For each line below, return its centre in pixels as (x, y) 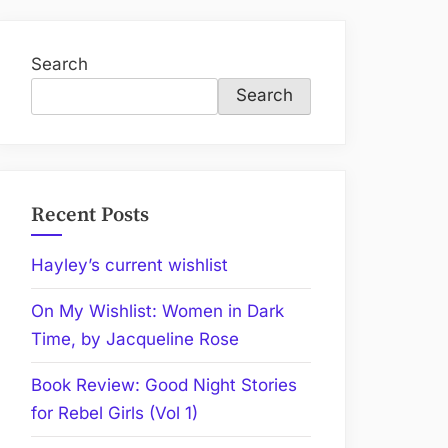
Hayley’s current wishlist (129, 265)
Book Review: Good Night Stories (164, 385)
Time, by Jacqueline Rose (135, 339)
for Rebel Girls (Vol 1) (114, 413)
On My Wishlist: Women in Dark (157, 311)
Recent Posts (90, 215)
